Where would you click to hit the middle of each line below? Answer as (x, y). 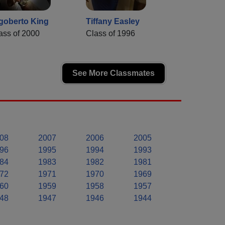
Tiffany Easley (113, 21)
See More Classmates (114, 73)
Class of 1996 (110, 33)
